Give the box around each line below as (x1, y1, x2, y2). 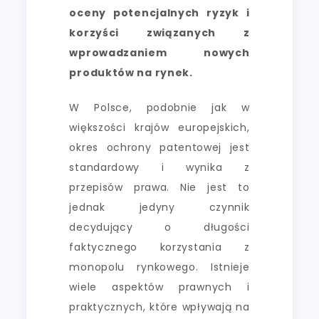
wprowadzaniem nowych (69, 45, 250, 60)
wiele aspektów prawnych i (69, 279, 250, 294)
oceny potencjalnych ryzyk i (69, 5, 250, 20)
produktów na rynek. (69, 65, 193, 80)
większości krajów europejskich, (69, 120, 250, 135)
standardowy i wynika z (69, 159, 250, 174)
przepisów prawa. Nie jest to (69, 179, 250, 194)
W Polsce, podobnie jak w (69, 100, 250, 115)
